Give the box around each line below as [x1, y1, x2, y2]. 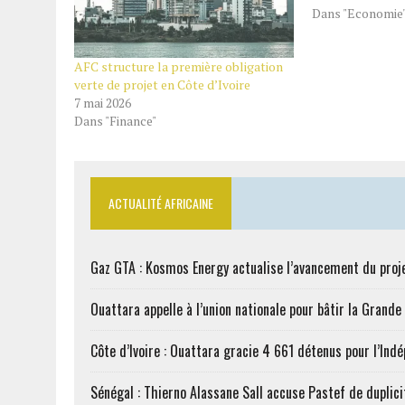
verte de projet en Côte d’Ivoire [74, 75, 250, 93]
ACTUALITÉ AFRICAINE [108, 193, 213, 212]
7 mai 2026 [74, 93, 131, 111]
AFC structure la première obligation [74, 57, 283, 75]
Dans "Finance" [74, 111, 156, 129]
